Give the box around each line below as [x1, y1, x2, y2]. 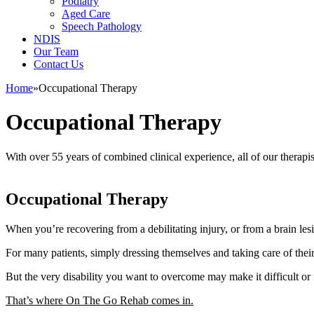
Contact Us [34, 58, 83, 70]
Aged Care [62, 8, 110, 20]
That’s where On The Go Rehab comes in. [6, 294, 193, 306]
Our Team [34, 46, 78, 57]
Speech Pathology [62, 20, 142, 32]
